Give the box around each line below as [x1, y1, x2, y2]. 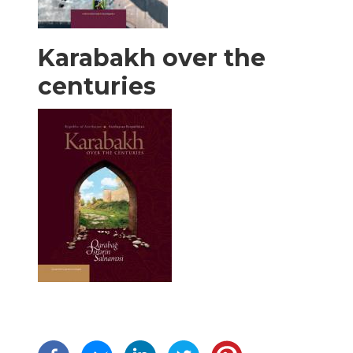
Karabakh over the [38, 43, 266, 72]
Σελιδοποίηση [38, 312, 162, 334]
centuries [38, 71, 156, 101]
